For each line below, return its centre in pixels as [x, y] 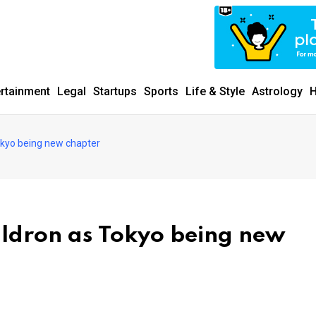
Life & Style [215, 91]
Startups [115, 91]
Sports [161, 91]
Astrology [277, 91]
